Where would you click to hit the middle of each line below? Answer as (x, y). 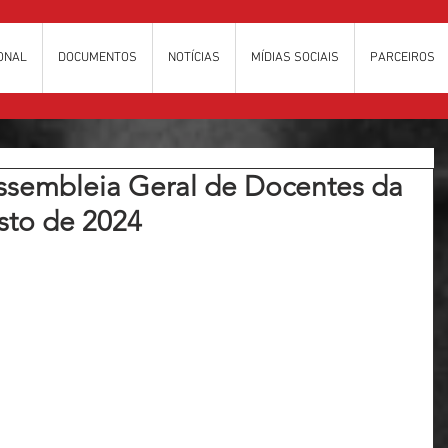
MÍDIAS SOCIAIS (294, 58)
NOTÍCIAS (193, 58)
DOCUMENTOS (97, 58)
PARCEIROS (402, 58)
